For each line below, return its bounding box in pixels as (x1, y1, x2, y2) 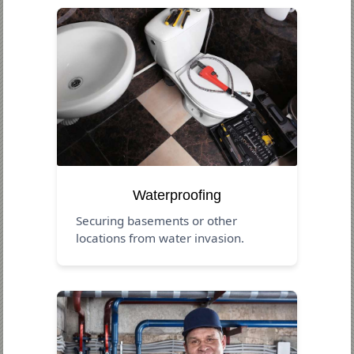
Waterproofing (133, 186, 221, 203)
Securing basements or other (76, 212, 238, 228)
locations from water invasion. (76, 229, 245, 246)
